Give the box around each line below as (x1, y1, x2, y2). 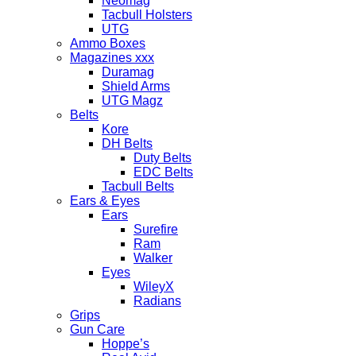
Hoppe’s (102, 337, 149, 350)
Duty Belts (133, 151, 192, 164)
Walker (133, 251, 172, 265)
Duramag (102, 65, 154, 79)
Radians (133, 294, 181, 308)
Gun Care (70, 323, 125, 336)
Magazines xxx (70, 51, 154, 64)
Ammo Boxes (70, 37, 145, 50)
